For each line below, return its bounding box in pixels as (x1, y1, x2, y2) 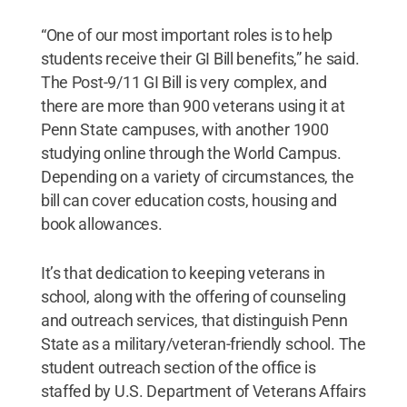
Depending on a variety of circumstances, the (40, 167, 354, 187)
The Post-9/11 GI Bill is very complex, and (40, 73, 327, 93)
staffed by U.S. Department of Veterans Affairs (40, 382, 366, 402)
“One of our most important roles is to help (40, 25, 333, 45)
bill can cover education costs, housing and (40, 191, 338, 211)
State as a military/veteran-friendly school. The (40, 334, 366, 354)
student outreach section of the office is (40, 358, 316, 378)
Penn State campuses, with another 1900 (40, 120, 329, 140)
